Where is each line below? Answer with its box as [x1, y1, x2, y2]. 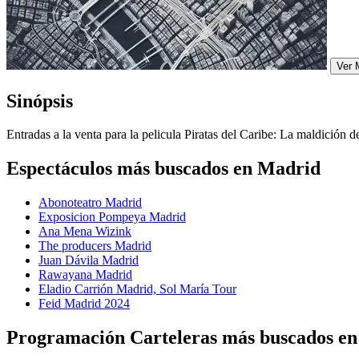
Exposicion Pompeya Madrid [38, 210, 186, 224]
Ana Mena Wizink [38, 224, 131, 239]
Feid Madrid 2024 [38, 296, 130, 311]
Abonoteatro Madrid [38, 196, 142, 210]
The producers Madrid [38, 239, 151, 253]
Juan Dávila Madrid [38, 253, 139, 268]
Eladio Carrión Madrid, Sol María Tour [38, 282, 236, 296]
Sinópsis [6, 90, 73, 111]
